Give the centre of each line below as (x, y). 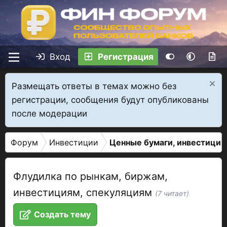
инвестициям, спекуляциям (84, 193)
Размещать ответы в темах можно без (94, 86)
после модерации (49, 113)
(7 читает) (172, 193)
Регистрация (125, 56)
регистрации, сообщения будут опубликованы (110, 100)
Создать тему (62, 214)
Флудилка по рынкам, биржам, (90, 176)
